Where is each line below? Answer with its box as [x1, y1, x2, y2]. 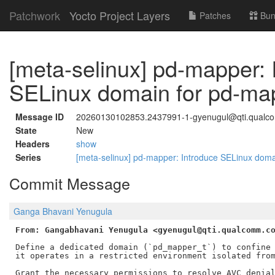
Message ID [15, 110, 64, 123]
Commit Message [9, 172, 130, 194]
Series [15, 151, 41, 163]
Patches [197, 9, 231, 21]
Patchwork [9, 7, 60, 23]
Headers [15, 137, 50, 150]
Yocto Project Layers [69, 7, 170, 23]
